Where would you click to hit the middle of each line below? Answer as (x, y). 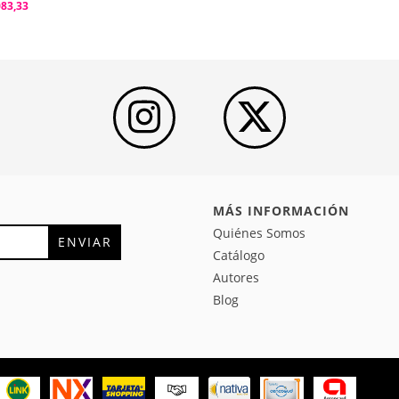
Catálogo (239, 255)
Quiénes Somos (259, 232)
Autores (236, 277)
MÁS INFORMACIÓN (281, 210)
